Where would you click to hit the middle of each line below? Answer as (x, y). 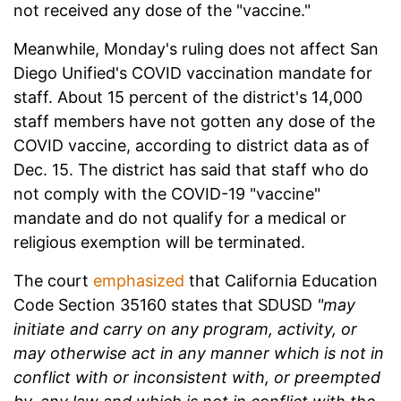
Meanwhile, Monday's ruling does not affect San (196, 49)
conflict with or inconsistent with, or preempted (197, 378)
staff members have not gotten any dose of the (194, 122)
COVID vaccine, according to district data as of (192, 146)
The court (53, 281)
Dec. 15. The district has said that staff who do (191, 170)
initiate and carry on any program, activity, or (185, 329)
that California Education (281, 281)
